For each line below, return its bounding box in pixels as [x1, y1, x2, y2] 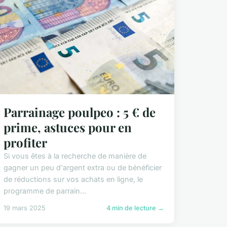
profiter [3, 134, 47, 151]
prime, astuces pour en [3, 119, 132, 136]
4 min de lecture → [106, 204, 164, 212]
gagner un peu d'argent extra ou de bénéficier [3, 163, 162, 172]
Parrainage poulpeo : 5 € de [3, 104, 156, 121]
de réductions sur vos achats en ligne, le [3, 175, 143, 184]
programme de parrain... [3, 186, 86, 196]
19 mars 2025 [3, 204, 46, 212]
